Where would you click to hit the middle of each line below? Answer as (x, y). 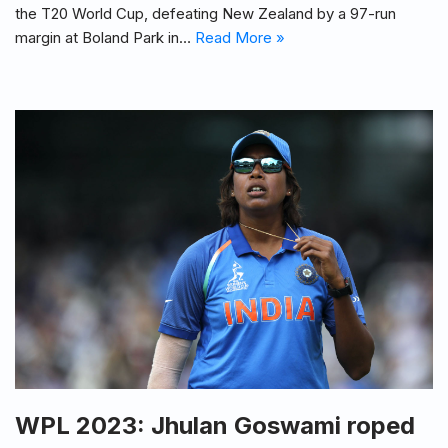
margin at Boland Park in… (105, 38)
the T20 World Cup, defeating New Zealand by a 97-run (205, 14)
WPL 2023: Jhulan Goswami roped (215, 426)
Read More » (240, 38)
